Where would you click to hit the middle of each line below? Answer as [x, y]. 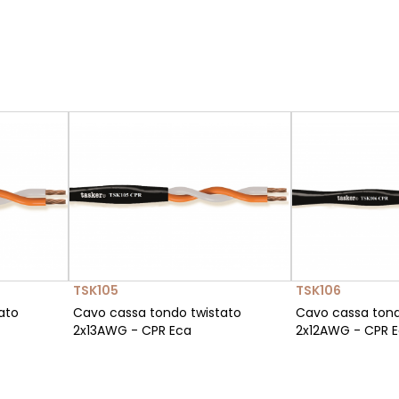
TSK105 [96, 291]
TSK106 [318, 291]
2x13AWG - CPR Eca [132, 331]
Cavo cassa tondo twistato [157, 313]
